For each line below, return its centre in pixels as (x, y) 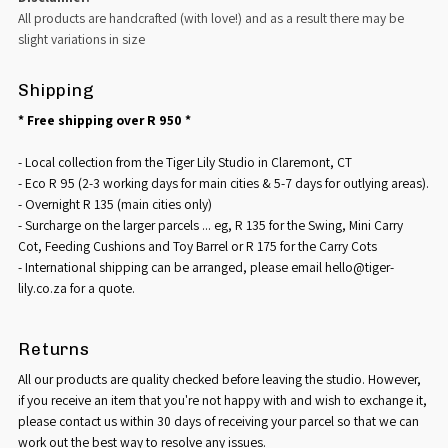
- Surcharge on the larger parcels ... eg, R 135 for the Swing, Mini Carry (211, 224)
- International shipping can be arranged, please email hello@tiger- (206, 266)
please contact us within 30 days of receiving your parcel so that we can (219, 420)
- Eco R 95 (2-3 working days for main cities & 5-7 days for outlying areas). (224, 182)
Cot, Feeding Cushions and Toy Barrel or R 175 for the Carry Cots (198, 245)
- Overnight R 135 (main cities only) (115, 203)
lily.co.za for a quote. (77, 287)
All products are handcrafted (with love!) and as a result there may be (211, 17)
